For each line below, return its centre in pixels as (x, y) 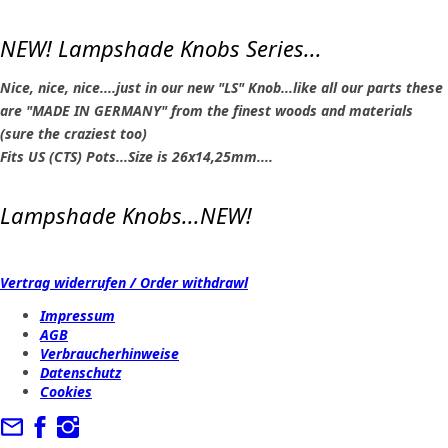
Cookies (66, 391)
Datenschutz (80, 372)
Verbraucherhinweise (109, 353)
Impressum (77, 315)
